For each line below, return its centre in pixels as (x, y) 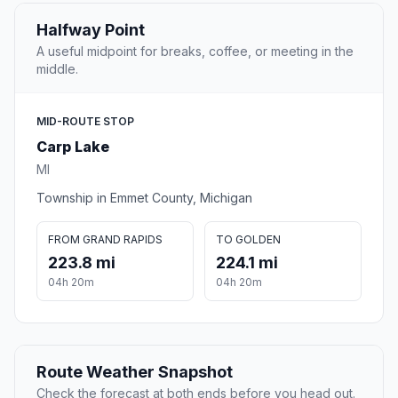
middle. (57, 69)
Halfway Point (91, 30)
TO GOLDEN (248, 240)
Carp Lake (73, 147)
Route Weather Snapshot (135, 372)
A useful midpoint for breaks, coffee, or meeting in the (195, 52)
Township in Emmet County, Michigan (144, 198)
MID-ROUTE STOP (85, 122)
